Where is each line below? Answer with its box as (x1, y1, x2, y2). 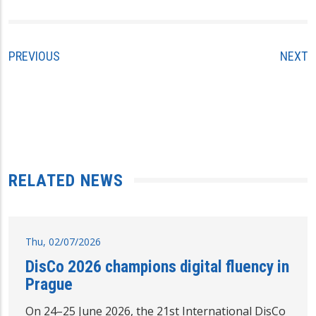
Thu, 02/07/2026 (25, 235, 101, 249)
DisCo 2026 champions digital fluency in (25, 257, 289, 277)
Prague (25, 274, 73, 295)
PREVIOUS (8, 48, 60, 63)
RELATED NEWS (8, 171, 123, 191)
